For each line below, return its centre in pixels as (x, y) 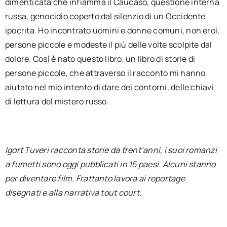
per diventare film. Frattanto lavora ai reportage (95, 178)
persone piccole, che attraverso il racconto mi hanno (105, 73)
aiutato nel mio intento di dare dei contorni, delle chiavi (109, 87)
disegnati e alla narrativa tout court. (73, 193)
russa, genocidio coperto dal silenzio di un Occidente (105, 16)
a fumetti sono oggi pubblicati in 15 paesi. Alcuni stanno (110, 164)
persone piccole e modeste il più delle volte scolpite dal (108, 45)
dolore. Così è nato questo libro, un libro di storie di (100, 59)
